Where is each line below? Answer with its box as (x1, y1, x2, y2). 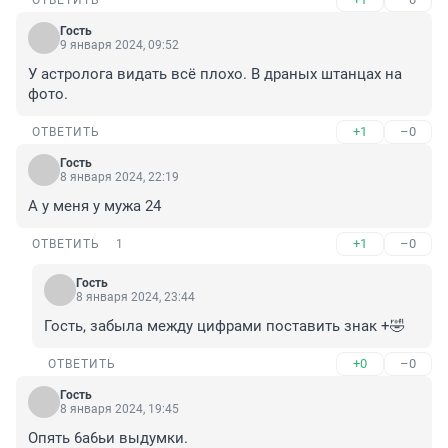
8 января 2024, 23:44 (76, 290, 195, 305)
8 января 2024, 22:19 (60, 170, 179, 185)
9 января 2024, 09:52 (60, 38, 179, 53)
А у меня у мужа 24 (28, 197, 161, 216)
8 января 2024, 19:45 (60, 402, 179, 417)
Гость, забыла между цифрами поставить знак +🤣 (44, 317, 405, 336)
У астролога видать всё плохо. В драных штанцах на (28, 65, 402, 84)
